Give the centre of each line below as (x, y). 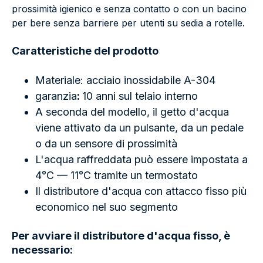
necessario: (42, 250)
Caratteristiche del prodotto (85, 51)
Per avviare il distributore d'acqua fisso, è (121, 236)
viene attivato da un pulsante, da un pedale (139, 128)
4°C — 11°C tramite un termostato (117, 176)
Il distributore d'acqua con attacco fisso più (141, 191)
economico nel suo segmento (107, 207)
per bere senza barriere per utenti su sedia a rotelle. (128, 23)
